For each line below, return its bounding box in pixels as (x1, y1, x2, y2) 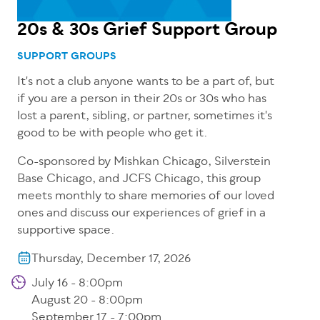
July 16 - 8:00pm (31, 274, 123, 294)
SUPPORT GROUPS (17, 49, 116, 66)
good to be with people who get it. (17, 124, 211, 144)
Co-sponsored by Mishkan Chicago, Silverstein (17, 153, 271, 172)
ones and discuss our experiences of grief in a (17, 204, 266, 224)
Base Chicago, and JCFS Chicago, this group (17, 170, 261, 189)
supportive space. (17, 221, 115, 241)
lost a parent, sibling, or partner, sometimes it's (17, 107, 272, 126)
